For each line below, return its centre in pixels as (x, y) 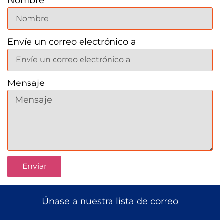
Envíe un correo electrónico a (72, 42)
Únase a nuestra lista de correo (110, 201)
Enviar (34, 166)
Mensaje (26, 83)
